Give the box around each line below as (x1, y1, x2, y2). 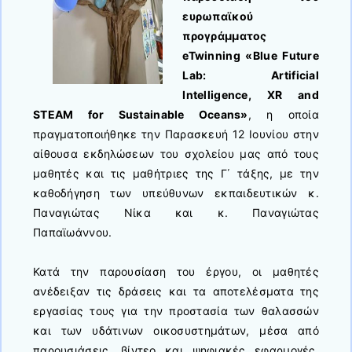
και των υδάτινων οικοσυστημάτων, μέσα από (33, 324, 319, 338)
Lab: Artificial (182, 68, 319, 82)
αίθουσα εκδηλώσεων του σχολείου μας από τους (33, 147, 319, 161)
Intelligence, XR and (182, 88, 319, 102)
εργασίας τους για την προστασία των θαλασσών (33, 304, 319, 318)
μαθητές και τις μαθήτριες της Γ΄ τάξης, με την (33, 167, 319, 181)
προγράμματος (182, 29, 267, 43)
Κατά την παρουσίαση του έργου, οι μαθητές (33, 265, 319, 279)
